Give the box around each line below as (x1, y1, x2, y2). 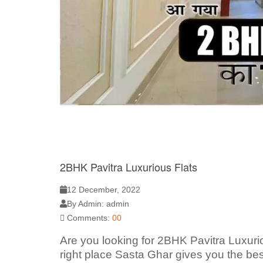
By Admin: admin (67, 198, 129, 208)
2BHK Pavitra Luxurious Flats (60, 159, 197, 174)
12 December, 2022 (67, 184, 140, 194)
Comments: (65, 213, 112, 222)
